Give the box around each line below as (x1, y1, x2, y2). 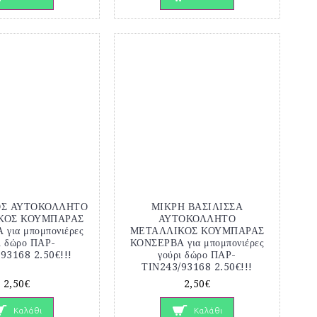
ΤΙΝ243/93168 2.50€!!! (142, 261, 253, 273)
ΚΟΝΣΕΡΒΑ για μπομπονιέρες (129, 237, 265, 249)
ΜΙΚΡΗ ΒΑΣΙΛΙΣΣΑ (151, 201, 243, 213)
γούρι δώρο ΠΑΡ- (158, 249, 236, 261)
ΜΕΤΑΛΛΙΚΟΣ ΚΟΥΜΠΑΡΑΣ (129, 225, 265, 237)
